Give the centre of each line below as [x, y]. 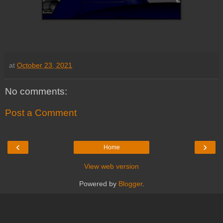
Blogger [130, 183]
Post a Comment [41, 113]
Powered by [99, 183]
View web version [111, 166]
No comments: [36, 91]
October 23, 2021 [45, 65]
